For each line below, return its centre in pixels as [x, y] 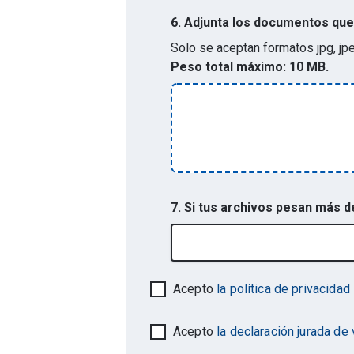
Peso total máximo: [228, 66]
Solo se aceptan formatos [242, 47]
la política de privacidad [283, 288]
